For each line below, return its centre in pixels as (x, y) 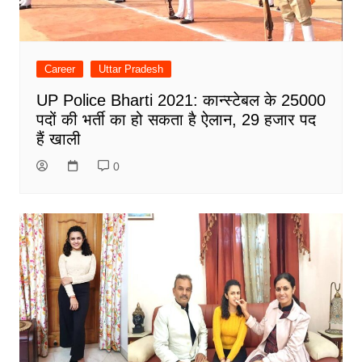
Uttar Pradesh (130, 69)
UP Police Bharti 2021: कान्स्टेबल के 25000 (181, 100)
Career (59, 69)
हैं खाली (58, 139)
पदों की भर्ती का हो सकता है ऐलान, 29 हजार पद (176, 119)
